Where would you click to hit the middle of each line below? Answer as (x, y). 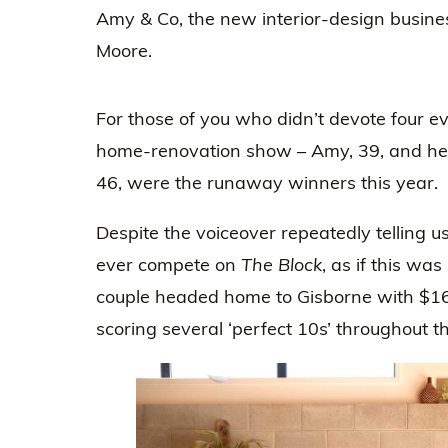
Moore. (124, 51)
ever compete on (168, 265)
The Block (281, 265)
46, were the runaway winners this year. (267, 183)
